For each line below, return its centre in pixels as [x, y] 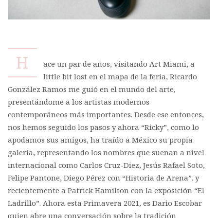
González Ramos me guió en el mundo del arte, [91, 89]
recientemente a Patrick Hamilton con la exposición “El [106, 190]
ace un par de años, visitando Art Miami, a [119, 64]
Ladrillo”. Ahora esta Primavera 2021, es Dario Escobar [105, 203]
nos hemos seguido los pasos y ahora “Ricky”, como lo [103, 127]
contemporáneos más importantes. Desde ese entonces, [106, 114]
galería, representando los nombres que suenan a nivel [106, 152]
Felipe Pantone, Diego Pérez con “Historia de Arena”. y [103, 177]
